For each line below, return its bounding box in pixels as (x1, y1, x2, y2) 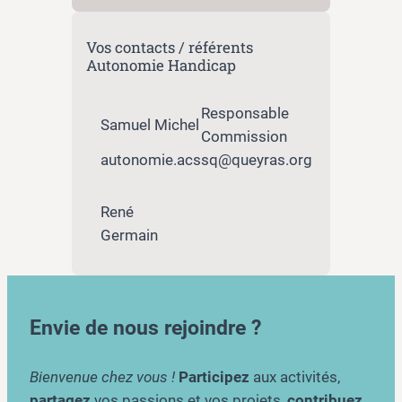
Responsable (201, 104, 289, 123)
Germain (100, 226, 158, 245)
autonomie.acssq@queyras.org (100, 151, 312, 170)
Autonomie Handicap (85, 55, 236, 76)
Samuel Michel (100, 116, 199, 135)
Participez (178, 367, 249, 386)
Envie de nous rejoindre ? (29, 315, 261, 341)
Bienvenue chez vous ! (29, 367, 175, 386)
